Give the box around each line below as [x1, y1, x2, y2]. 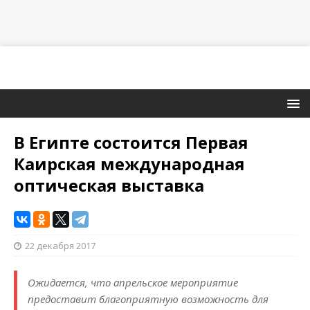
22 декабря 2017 [25, 239, 95, 253]
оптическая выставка [14, 174, 204, 197]
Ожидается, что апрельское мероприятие [28, 275, 238, 290]
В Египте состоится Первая [14, 131, 248, 154]
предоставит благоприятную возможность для [28, 292, 268, 307]
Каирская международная [14, 152, 245, 176]
